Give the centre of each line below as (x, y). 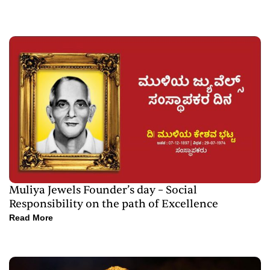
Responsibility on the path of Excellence (114, 204)
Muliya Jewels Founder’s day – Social (103, 190)
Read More (31, 218)
